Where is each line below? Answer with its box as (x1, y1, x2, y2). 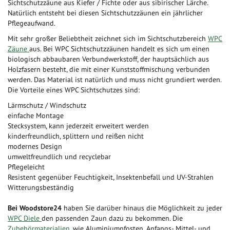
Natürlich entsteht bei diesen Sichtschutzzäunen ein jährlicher (8, 8, 203, 17)
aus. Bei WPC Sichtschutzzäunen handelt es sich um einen (29, 44, 209, 53)
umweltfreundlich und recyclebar (8, 151, 111, 161)
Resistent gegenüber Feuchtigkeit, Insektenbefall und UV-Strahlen (8, 172, 214, 182)
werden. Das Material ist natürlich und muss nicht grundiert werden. (8, 74, 221, 84)
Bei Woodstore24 (8, 203, 62, 213)
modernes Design (8, 141, 62, 151)
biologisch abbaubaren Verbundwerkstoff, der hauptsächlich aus (8, 54, 209, 64)
